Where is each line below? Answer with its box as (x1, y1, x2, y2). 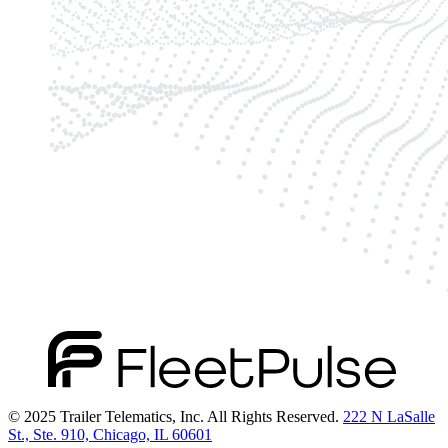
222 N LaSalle (343, 408, 435, 426)
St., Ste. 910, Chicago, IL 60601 (8, 426, 212, 444)
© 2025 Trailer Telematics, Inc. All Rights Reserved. (8, 408, 343, 426)
